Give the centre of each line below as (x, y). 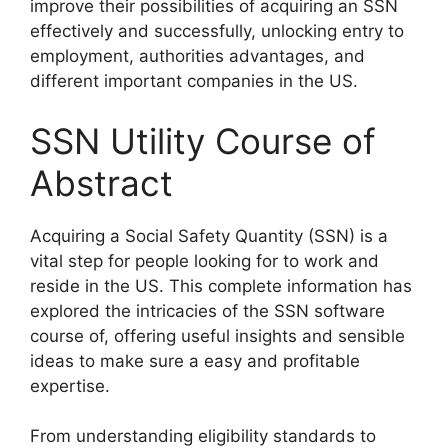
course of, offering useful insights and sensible (217, 335)
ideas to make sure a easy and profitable (195, 360)
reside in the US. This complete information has (221, 285)
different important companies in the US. (194, 81)
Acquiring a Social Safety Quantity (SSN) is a (209, 235)
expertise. (70, 385)
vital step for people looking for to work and (204, 260)
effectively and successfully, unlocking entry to (217, 31)
